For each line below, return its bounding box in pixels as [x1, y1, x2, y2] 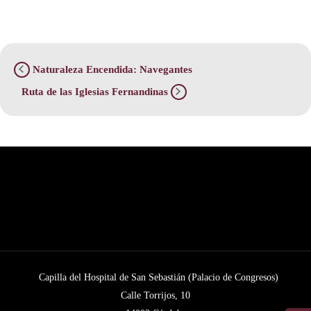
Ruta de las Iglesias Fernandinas [22, 86, 171, 98]
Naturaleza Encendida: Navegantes [30, 64, 192, 76]
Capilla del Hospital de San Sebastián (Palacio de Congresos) [38, 271, 278, 283]
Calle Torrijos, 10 [121, 289, 190, 301]
